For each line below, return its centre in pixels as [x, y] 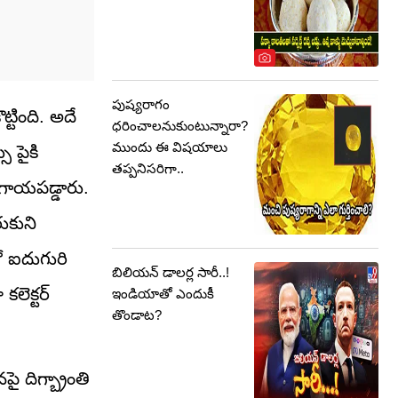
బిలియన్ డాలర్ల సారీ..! [171, 272]
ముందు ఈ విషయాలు [170, 147]
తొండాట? [137, 315]
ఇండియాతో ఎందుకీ [163, 294]
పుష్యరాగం [141, 104]
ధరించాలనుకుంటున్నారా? [180, 126]
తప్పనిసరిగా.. [148, 168]
